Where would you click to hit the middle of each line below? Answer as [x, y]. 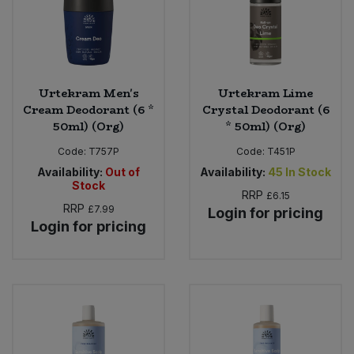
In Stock [308, 172]
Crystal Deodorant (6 [265, 110]
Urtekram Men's [88, 94]
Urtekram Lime [265, 94]
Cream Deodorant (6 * [88, 110]
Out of [122, 172]
